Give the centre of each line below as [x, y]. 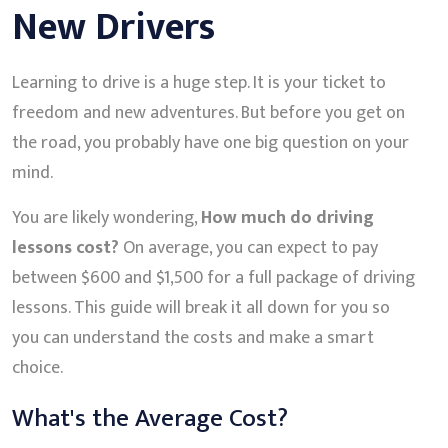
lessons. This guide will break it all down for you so [201, 307]
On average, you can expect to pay [248, 247]
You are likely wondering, [106, 217]
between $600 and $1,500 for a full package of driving [213, 277]
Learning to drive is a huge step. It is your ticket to [199, 82]
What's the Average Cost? [150, 417]
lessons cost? [65, 247]
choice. [37, 367]
